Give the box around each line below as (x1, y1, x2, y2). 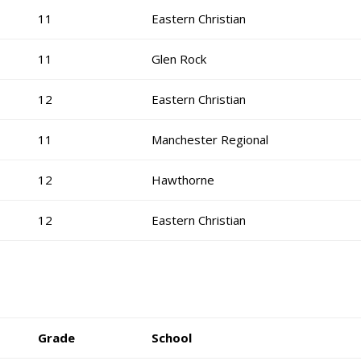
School (151, 330, 193, 346)
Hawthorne (151, 172, 215, 188)
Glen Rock (151, 51, 207, 67)
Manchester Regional (151, 131, 269, 147)
